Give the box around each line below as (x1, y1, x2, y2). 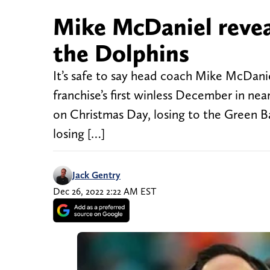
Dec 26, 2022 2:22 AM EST (53, 186, 156, 198)
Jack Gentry (72, 169, 121, 181)
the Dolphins (53, 39, 189, 68)
